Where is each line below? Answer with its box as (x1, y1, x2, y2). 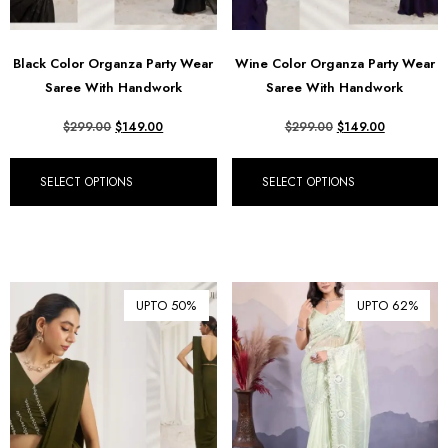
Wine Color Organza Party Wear (234, 53, 435, 73)
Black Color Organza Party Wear (13, 53, 214, 73)
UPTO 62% (357, 295, 418, 315)
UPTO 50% (136, 295, 196, 315)
